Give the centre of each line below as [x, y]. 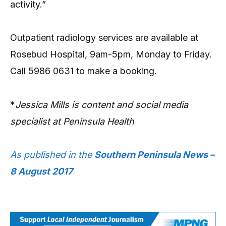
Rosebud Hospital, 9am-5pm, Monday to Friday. [111, 54]
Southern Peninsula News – [154, 155]
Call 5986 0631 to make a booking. [83, 71]
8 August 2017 [41, 172]
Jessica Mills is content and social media [102, 104]
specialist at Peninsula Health [72, 121]
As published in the [52, 155]
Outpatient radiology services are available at [104, 38]
